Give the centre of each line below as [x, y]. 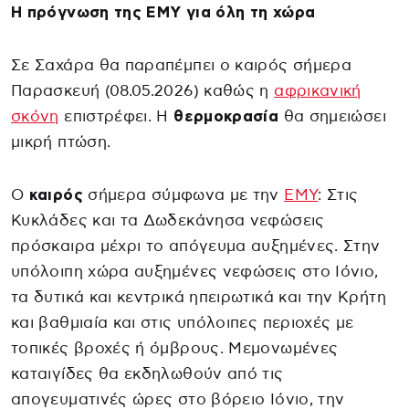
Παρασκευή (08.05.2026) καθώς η [143, 90]
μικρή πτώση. [61, 142]
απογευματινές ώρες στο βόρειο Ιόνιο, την [178, 399]
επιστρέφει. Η [116, 116]
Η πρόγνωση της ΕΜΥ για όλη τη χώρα [163, 12]
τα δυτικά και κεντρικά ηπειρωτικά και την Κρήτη [199, 297]
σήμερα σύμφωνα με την [184, 194]
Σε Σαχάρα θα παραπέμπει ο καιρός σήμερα [182, 65]
